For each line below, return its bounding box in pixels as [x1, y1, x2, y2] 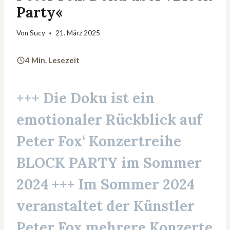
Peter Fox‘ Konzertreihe [16, 132, 181, 151]
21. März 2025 [55, 29, 101, 37]
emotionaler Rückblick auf [16, 110, 202, 129]
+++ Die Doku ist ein [16, 89, 155, 108]
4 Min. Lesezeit [25, 55, 80, 65]
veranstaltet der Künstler [16, 197, 195, 216]
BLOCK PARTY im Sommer [16, 154, 202, 172]
